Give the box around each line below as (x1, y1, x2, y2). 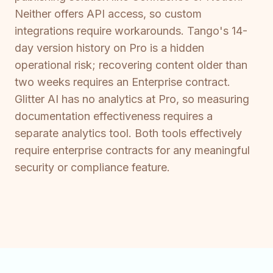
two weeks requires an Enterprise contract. (15, 76, 230, 89)
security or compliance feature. (15, 161, 170, 174)
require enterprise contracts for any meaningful (15, 144, 250, 157)
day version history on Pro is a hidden (15, 41, 204, 55)
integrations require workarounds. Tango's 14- (15, 24, 247, 38)
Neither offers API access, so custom (15, 7, 202, 21)
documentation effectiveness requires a (15, 110, 213, 123)
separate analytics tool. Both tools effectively (15, 127, 242, 140)
